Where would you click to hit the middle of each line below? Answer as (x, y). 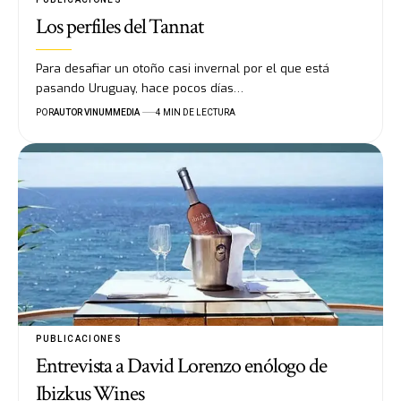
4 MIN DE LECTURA (195, 113)
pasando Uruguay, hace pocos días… (140, 89)
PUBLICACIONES (79, 338)
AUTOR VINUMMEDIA (97, 113)
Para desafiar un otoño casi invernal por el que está (183, 69)
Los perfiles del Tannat (119, 27)
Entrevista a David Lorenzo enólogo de (181, 365)
